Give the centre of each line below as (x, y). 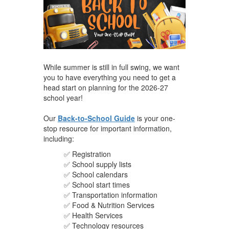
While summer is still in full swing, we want (111, 67)
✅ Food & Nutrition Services (109, 205)
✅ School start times (97, 184)
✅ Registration (87, 154)
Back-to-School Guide (96, 118)
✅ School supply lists (97, 164)
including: (59, 138)
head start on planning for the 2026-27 (106, 87)
